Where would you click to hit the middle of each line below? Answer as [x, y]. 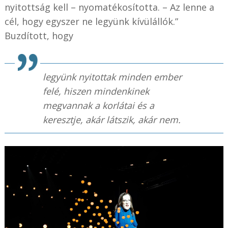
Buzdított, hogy [39, 35]
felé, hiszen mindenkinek [96, 91]
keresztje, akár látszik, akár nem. [111, 119]
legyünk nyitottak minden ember [112, 77]
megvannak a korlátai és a [98, 105]
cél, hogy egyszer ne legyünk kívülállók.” [91, 21]
